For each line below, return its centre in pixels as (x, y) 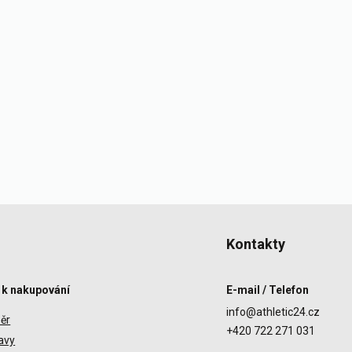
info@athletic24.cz (273, 312)
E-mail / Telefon (267, 290)
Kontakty (255, 244)
